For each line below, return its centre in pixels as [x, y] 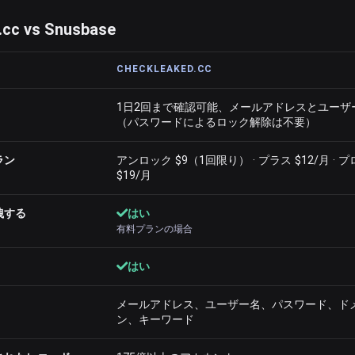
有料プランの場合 [155, 229]
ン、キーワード [155, 319]
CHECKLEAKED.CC [165, 69]
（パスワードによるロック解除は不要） [216, 122]
